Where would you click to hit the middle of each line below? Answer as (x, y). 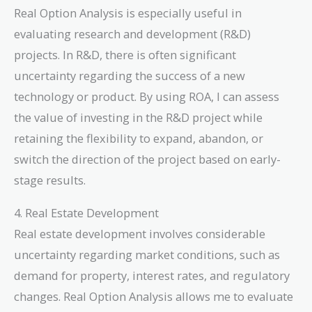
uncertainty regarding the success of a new (130, 76)
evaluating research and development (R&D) (132, 34)
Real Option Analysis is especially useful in (128, 13)
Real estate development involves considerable (140, 233)
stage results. (50, 180)
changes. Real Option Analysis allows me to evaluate (154, 296)
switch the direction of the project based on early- (147, 159)
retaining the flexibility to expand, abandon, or (139, 139)
